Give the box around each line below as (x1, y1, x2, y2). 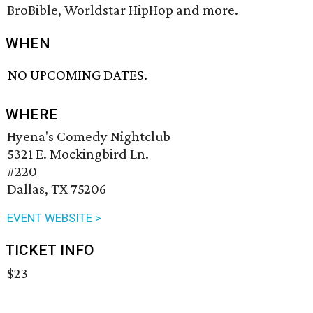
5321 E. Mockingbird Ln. (7, 145, 149, 163)
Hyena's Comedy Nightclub (7, 128, 170, 145)
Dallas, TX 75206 (7, 180, 106, 198)
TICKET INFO (6, 242, 94, 259)
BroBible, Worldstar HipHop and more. (7, 1, 238, 18)
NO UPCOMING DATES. (8, 66, 148, 84)
